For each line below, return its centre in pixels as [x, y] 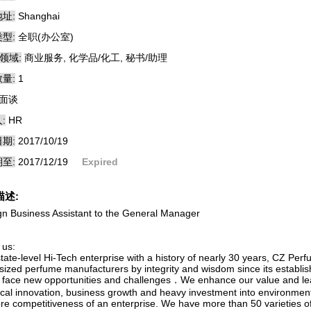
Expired [100, 162]
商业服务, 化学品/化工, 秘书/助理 [96, 58]
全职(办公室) [46, 37]
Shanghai [39, 16]
